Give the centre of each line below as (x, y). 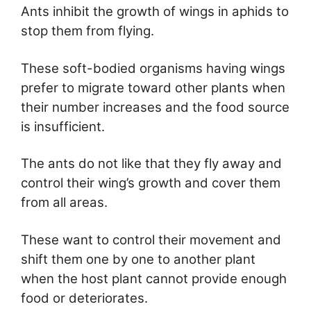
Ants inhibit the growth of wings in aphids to (155, 12)
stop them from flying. (87, 31)
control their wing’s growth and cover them (151, 183)
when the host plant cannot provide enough (154, 278)
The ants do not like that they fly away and (151, 164)
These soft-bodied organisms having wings (153, 68)
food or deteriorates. (84, 298)
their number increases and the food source (155, 107)
